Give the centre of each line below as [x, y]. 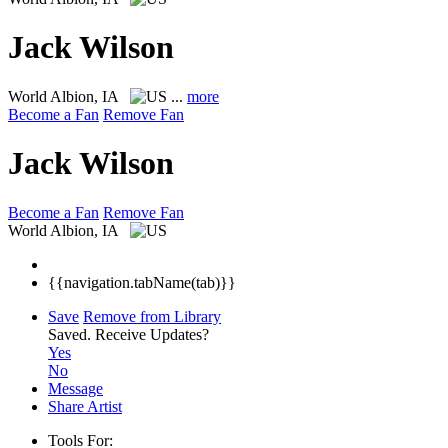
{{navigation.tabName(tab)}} [142, 282]
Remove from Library [152, 316]
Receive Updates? [152, 334]
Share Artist [85, 406]
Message [75, 388]
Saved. [71, 334]
